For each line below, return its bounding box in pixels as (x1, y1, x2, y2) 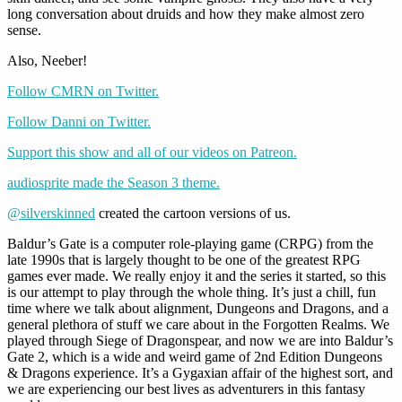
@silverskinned (7, 205, 95, 221)
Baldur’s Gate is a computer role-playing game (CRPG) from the (7, 235, 373, 251)
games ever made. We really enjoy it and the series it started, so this (7, 267, 386, 284)
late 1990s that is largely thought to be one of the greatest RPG (7, 251, 361, 267)
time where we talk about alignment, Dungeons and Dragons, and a (7, 300, 389, 316)
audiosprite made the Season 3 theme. (7, 174, 220, 190)
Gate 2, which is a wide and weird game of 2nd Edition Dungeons (7, 348, 382, 364)
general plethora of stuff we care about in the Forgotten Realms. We (7, 316, 389, 332)
